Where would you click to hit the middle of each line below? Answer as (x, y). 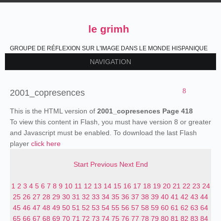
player (20, 144)
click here (46, 144)
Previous (104, 164)
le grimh (109, 29)
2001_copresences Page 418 (145, 111)
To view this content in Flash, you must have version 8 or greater (110, 122)
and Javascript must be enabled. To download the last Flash (103, 133)
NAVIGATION (110, 62)
